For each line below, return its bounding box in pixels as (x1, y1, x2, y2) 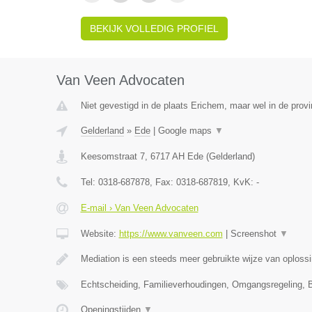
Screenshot (230, 228, 279, 239)
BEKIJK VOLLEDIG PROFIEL (89, 23, 219, 34)
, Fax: (149, 177, 176, 187)
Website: (80, 228, 119, 239)
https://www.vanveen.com (118, 228, 223, 239)
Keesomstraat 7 (80, 151, 145, 162)
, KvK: (227, 177, 256, 187)
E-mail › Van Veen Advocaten (80, 203, 198, 213)
